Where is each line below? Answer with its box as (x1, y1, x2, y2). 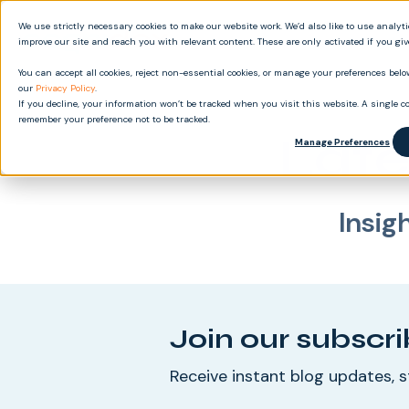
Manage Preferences (295, 136, 390, 148)
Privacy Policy (36, 82, 95, 94)
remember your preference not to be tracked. (18, 113, 210, 125)
